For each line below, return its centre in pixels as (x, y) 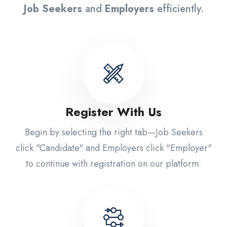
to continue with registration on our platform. (113, 163)
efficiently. (179, 9)
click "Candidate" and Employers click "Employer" (113, 148)
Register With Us (113, 111)
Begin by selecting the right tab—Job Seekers (113, 132)
